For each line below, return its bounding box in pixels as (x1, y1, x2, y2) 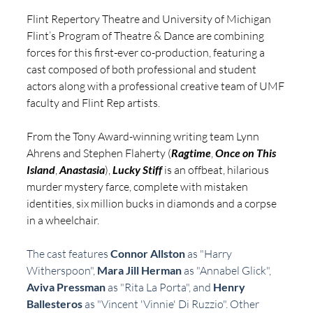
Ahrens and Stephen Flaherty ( (27, 146, 171, 161)
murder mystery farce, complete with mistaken (27, 180, 250, 194)
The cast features (27, 247, 110, 261)
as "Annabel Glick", (182, 263, 273, 278)
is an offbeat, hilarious (162, 163, 271, 177)
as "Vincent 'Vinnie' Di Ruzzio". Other (82, 297, 261, 312)
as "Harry (185, 247, 234, 261)
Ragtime (171, 146, 211, 160)
